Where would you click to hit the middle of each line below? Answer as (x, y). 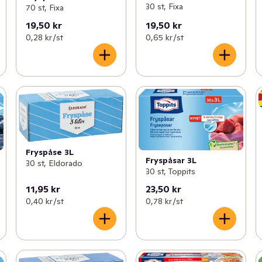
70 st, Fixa (44, 8)
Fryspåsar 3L (171, 160)
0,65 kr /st (164, 37)
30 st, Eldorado (54, 163)
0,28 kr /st (44, 37)
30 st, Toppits (170, 171)
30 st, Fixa (164, 7)
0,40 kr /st (44, 201)
